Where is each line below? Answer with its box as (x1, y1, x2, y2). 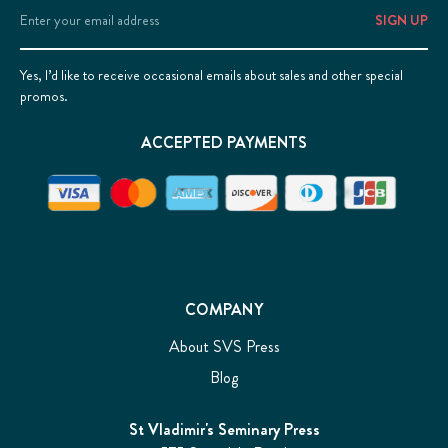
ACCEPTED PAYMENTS (141, 130, 307, 154)
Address (20, 22, 76, 46)
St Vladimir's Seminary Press (128, 418, 320, 442)
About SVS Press (168, 335, 280, 359)
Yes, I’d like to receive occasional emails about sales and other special (20, 64, 403, 85)
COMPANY (185, 298, 263, 322)
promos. (20, 85, 68, 106)
